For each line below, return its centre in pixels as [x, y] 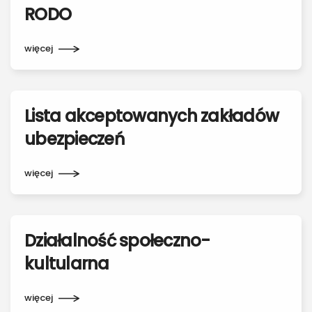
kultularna [67, 264]
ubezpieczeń [75, 139]
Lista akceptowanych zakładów [151, 116]
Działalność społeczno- [117, 241]
